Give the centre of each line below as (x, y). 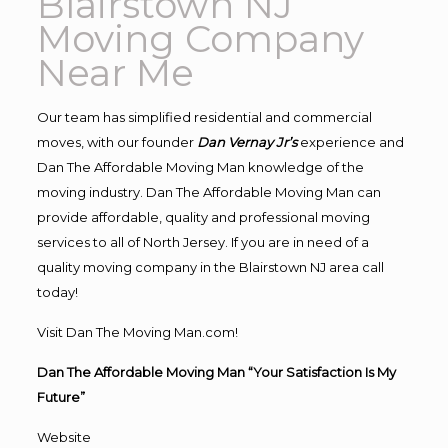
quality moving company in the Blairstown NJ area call (210, 266)
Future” (60, 396)
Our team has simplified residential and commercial (204, 116)
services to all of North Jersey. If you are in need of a (202, 241)
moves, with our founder (116, 141)
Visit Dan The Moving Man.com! (137, 331)
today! (57, 291)
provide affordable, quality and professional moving (203, 216)
